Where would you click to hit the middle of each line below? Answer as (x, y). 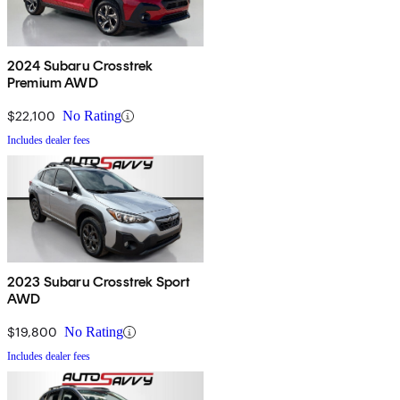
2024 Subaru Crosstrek (80, 66)
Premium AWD (53, 83)
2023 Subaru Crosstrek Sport (99, 282)
